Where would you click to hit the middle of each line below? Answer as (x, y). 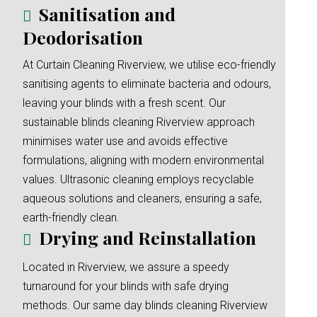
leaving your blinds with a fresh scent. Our (124, 103)
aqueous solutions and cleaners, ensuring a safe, (142, 198)
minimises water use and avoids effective (125, 141)
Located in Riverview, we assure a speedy (126, 267)
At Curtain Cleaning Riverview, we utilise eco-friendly (149, 65)
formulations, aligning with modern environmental (143, 160)
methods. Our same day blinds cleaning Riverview (145, 305)
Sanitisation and (107, 14)
